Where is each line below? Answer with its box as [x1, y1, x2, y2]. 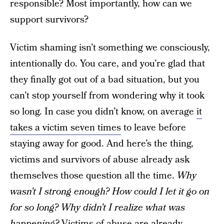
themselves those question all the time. [10, 169, 177, 182]
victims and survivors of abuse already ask [10, 153, 189, 166]
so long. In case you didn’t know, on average [10, 105, 196, 118]
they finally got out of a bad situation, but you [10, 73, 199, 86]
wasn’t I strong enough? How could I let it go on [10, 185, 209, 198]
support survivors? [10, 13, 88, 26]
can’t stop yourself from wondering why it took [10, 89, 204, 102]
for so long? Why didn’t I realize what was [10, 201, 185, 214]
